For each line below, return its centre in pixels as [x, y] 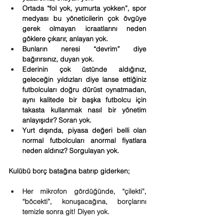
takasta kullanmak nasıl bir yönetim [84, 110]
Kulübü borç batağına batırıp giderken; [69, 171]
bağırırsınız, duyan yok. [58, 59]
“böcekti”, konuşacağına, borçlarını [84, 201]
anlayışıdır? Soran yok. [57, 120]
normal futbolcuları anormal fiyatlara [84, 140]
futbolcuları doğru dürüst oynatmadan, [84, 90]
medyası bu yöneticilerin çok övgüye [84, 18]
